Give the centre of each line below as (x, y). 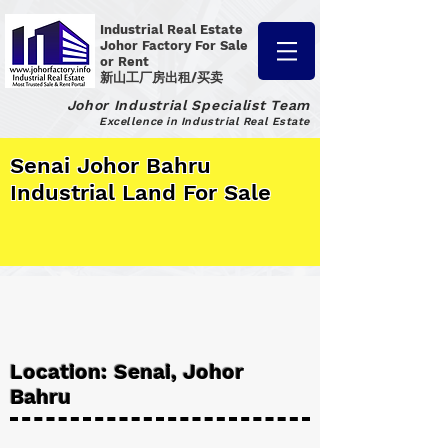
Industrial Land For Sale (140, 192)
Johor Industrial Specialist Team (188, 105)
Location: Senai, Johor (127, 371)
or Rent (126, 61)
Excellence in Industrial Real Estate (204, 121)
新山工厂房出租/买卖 (161, 77)
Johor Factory (147, 45)
